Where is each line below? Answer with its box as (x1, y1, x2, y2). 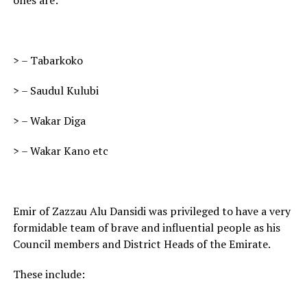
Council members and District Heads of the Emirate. (12, 236, 271, 252)
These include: (12, 267, 85, 282)
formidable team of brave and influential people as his (12, 220, 280, 236)
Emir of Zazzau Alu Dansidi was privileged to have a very (12, 204, 291, 219)
